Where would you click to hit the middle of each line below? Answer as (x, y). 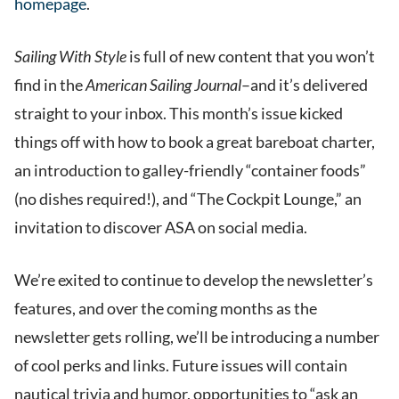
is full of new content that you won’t (251, 57)
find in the (50, 85)
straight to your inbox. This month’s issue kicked (179, 114)
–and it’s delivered (305, 85)
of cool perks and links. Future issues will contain (181, 366)
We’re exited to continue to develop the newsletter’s (194, 280)
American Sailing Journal (163, 85)
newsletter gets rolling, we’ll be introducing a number (197, 337)
